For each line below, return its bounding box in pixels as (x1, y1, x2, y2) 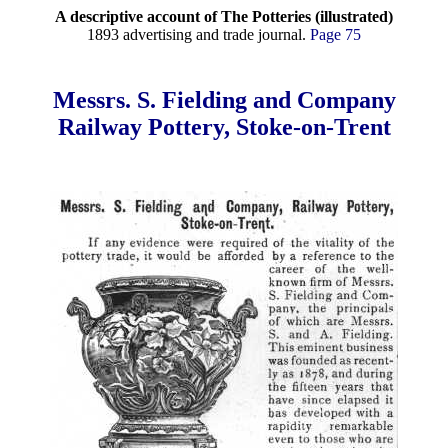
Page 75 (310, 26, 361, 43)
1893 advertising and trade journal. (87, 26, 310, 43)
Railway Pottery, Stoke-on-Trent (57, 114, 391, 140)
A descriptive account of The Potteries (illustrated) (55, 8, 393, 25)
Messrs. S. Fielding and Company (52, 87, 396, 113)
